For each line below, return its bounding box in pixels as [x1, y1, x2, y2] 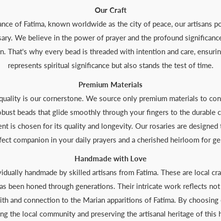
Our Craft [94, 5, 127, 15]
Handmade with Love [74, 154, 147, 163]
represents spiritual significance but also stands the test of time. [7, 61, 214, 70]
